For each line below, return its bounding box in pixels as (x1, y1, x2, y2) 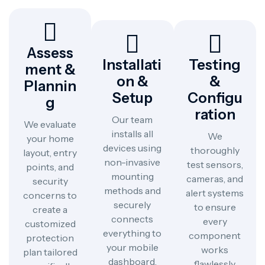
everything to (103, 227, 162, 239)
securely (114, 198, 151, 211)
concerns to (23, 189, 77, 201)
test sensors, (186, 158, 243, 170)
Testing (189, 56, 241, 73)
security (32, 174, 68, 187)
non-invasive (104, 156, 161, 168)
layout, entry (23, 146, 77, 159)
